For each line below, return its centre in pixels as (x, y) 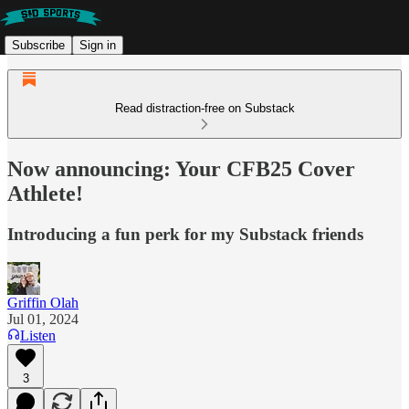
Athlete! (45, 193)
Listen (38, 335)
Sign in (98, 45)
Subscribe (38, 45)
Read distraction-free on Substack (204, 108)
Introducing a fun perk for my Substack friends (185, 234)
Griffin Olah (43, 302)
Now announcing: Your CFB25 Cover (181, 168)
